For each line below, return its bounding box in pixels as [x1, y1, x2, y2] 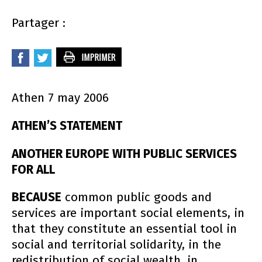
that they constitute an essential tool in [12, 222, 237, 237]
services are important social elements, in [12, 206, 244, 221]
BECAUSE [12, 190, 61, 205]
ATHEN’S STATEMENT [12, 118, 122, 133]
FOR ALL [12, 162, 55, 177]
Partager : [12, 16, 65, 31]
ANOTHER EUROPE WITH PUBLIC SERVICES [12, 146, 237, 161]
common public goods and [61, 190, 212, 205]
